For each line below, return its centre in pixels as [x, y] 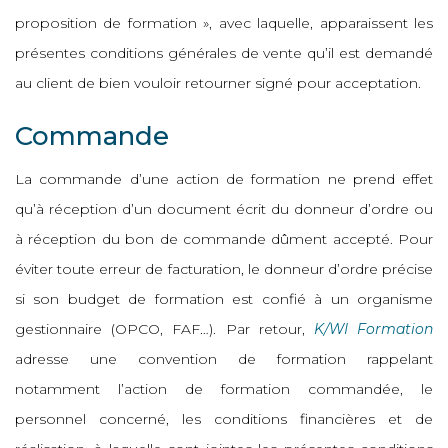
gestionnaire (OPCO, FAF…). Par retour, [164, 329]
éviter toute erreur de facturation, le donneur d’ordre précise [224, 269]
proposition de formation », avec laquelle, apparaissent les [224, 23]
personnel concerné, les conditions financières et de [224, 419]
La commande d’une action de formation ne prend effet [224, 179]
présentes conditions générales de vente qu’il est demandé [224, 53]
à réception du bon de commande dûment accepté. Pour [224, 239]
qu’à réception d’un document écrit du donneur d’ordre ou [224, 209]
